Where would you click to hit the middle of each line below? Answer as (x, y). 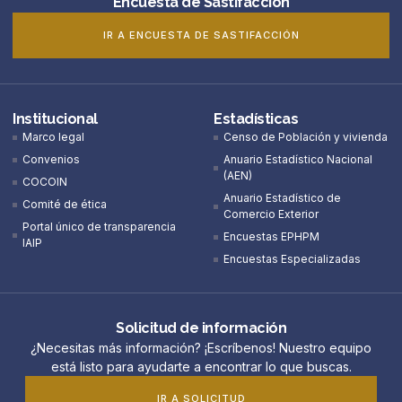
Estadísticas (256, 119)
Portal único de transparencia (100, 227)
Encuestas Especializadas (293, 259)
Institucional (55, 119)
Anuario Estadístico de (283, 198)
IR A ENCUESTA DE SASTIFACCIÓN (201, 35)
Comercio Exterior (271, 214)
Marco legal (54, 137)
